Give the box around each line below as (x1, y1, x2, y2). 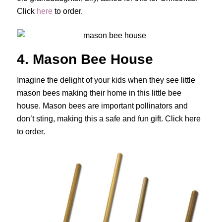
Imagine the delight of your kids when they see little (16, 75, 195, 84)
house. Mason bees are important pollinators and (16, 101, 188, 110)
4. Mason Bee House (16, 52, 153, 67)
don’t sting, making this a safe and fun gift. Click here (16, 114, 201, 123)
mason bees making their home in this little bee (16, 88, 181, 97)
